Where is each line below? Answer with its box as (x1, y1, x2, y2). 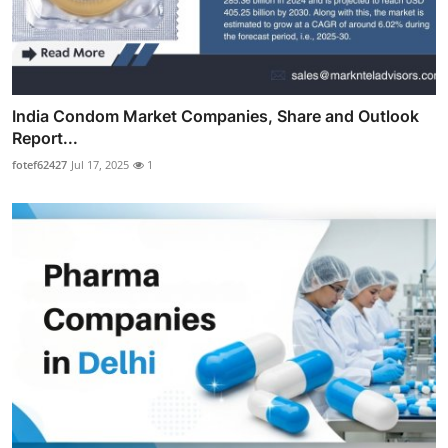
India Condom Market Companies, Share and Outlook (12, 106, 419, 127)
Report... (12, 128, 78, 149)
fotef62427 (12, 157, 67, 173)
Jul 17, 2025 (71, 157, 129, 173)
